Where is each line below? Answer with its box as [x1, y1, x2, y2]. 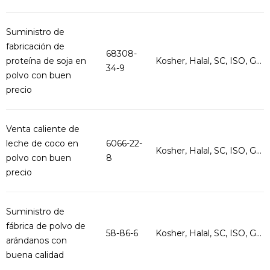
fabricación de [6, 41, 64, 52]
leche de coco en [6, 138, 78, 149]
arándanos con [6, 235, 67, 246]
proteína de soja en [6, 55, 86, 66]
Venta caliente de [6, 124, 80, 134]
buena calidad [6, 250, 64, 260]
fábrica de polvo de [6, 221, 86, 231]
